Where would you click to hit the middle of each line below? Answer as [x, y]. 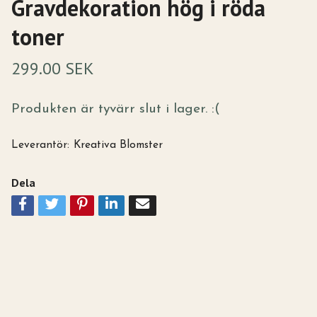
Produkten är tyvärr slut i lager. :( [115, 109]
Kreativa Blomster [118, 145]
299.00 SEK [52, 68]
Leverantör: [40, 145]
